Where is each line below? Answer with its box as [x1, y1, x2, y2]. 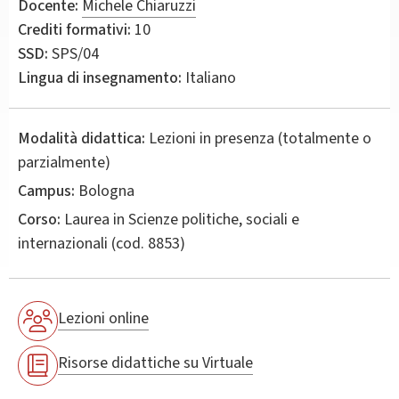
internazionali [18, 232, 108, 255]
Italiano [182, 66, 236, 89]
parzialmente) [18, 151, 110, 174]
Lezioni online [58, 307, 149, 330]
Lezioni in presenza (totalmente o [149, 126, 371, 150]
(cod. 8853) [108, 232, 185, 255]
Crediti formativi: [18, 18, 131, 41]
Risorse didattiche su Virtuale [58, 352, 253, 375]
